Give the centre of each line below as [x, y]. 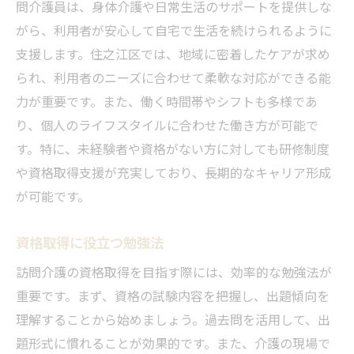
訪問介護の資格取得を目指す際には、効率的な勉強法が [174, 271]
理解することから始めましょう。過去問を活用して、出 [173, 319]
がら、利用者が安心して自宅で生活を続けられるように [174, 30]
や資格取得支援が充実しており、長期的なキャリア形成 [173, 172]
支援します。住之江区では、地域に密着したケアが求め [173, 53]
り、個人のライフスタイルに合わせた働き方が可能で [167, 124]
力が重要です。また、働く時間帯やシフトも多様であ [167, 101]
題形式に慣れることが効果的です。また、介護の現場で [173, 343]
